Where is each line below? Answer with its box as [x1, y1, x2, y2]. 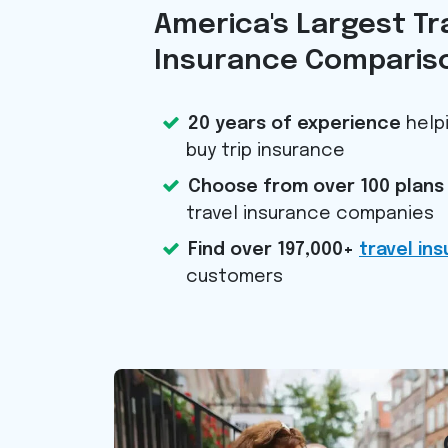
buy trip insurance [186, 141, 345, 160]
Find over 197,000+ [188, 240, 359, 259]
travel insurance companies [186, 204, 434, 223]
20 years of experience [188, 114, 401, 133]
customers [186, 267, 283, 286]
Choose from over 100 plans [188, 177, 444, 196]
